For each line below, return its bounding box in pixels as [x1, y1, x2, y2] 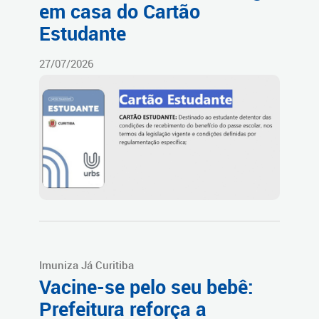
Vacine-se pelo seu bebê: [39, 274, 253, 300]
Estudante [39, 21, 126, 47]
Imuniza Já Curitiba [39, 258, 134, 273]
